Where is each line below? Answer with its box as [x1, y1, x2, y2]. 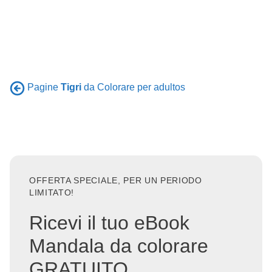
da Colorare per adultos [81, 82, 185, 93]
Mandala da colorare [29, 235, 208, 257]
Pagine [27, 82, 61, 93]
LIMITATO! [29, 188, 75, 197]
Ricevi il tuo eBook [29, 212, 189, 234]
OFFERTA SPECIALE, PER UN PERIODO [29, 175, 202, 185]
